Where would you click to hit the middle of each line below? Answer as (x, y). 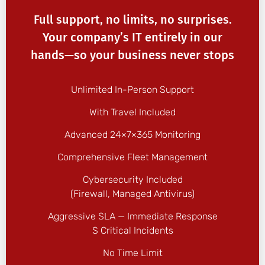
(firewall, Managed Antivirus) (132, 193)
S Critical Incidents (132, 230)
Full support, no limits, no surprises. (132, 19)
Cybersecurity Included (132, 179)
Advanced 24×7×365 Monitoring (132, 134)
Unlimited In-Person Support (132, 89)
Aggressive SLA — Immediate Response (132, 216)
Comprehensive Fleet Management (132, 157)
